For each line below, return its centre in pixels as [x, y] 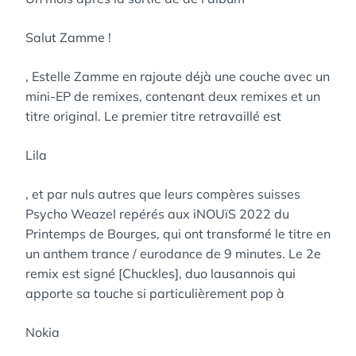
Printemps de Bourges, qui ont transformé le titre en [178, 234]
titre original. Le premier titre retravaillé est [153, 116]
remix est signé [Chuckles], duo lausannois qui [161, 273]
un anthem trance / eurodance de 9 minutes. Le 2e [173, 253]
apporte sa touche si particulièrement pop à [155, 293]
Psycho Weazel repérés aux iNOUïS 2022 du [157, 214]
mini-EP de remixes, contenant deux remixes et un [173, 96]
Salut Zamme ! [68, 37]
